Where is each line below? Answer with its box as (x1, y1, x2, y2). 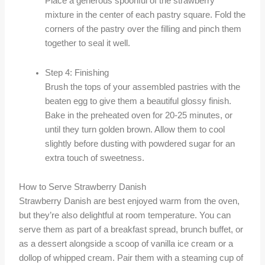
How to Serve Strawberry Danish (19, 182, 147, 192)
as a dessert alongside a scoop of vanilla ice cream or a (19, 239, 234, 249)
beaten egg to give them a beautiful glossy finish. (45, 96, 232, 106)
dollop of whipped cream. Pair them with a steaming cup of (19, 253, 244, 263)
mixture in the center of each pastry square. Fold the (45, 10, 246, 20)
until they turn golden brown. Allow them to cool (45, 124, 225, 134)
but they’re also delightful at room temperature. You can (19, 211, 231, 221)
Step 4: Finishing (45, 67, 109, 77)
